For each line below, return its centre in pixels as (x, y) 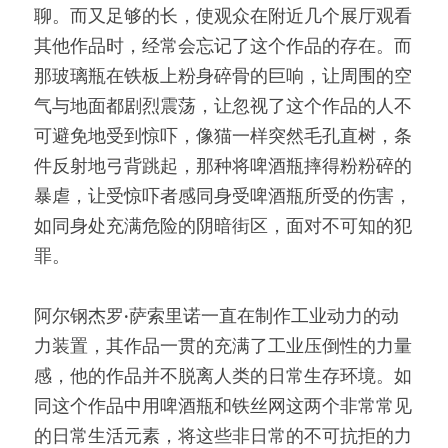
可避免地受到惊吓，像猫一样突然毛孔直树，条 (223, 137)
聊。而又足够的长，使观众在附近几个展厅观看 (223, 17)
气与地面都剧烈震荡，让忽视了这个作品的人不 (223, 107)
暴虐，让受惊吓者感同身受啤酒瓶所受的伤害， (223, 197)
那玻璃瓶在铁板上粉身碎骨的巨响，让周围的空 (223, 77)
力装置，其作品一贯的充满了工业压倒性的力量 (223, 347)
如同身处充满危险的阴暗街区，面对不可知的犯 (223, 227)
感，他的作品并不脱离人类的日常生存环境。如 (223, 377)
